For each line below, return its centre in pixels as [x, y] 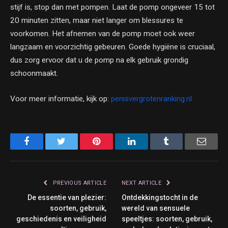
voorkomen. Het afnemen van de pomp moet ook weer [103, 34]
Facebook [47, 141]
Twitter [79, 141]
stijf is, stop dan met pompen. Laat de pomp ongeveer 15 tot [112, 7]
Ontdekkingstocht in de [160, 197]
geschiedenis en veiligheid [61, 219]
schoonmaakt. [34, 74]
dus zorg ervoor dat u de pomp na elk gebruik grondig [99, 60]
